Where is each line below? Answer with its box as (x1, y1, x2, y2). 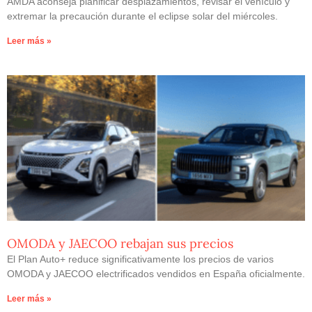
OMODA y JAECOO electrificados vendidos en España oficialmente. (7, 268, 305, 280)
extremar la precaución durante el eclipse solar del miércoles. (7, 10, 278, 22)
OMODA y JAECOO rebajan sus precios (7, 235, 233, 252)
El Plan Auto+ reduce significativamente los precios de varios (7, 253, 274, 265)
